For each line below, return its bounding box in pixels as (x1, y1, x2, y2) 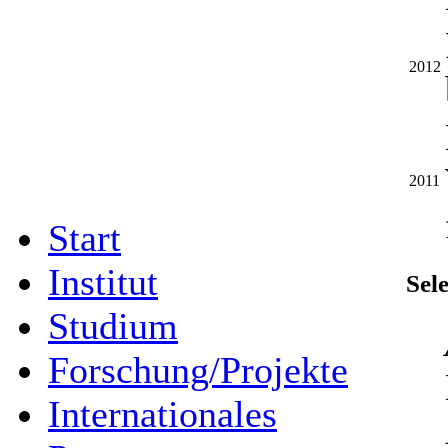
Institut (48, 261, 158, 303)
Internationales (48, 393, 277, 435)
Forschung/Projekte (48, 349, 348, 391)
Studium (48, 305, 178, 347)
